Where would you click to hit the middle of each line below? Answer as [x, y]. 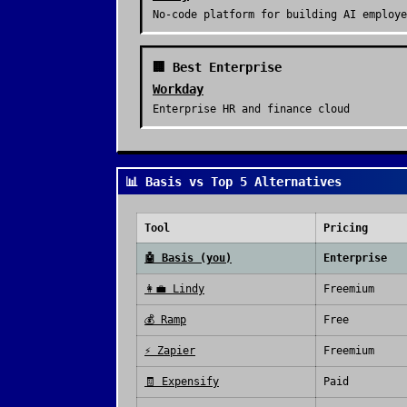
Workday [178, 89]
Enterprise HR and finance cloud [251, 109]
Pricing [346, 228]
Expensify [190, 382]
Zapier [176, 351]
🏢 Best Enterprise [217, 67]
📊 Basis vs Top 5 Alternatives [233, 182]
